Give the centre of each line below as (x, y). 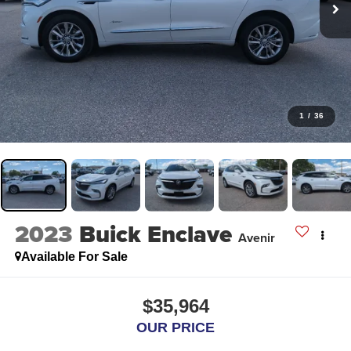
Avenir (256, 238)
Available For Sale (74, 257)
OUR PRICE (175, 327)
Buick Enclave (155, 235)
